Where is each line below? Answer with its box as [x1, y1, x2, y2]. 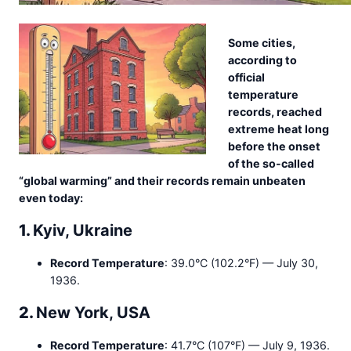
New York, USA [36, 303, 150, 323]
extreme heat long [228, 122, 330, 136]
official [228, 71, 266, 85]
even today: [19, 191, 83, 205]
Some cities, [228, 36, 296, 50]
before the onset [228, 139, 321, 154]
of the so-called [228, 157, 315, 171]
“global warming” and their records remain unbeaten [19, 174, 306, 188]
